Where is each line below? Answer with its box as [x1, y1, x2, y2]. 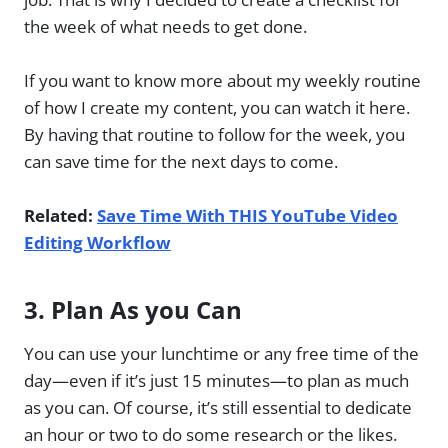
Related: [24, 203, 97, 227]
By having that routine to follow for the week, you [24, 122, 405, 146]
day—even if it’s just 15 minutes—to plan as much [24, 368, 409, 392]
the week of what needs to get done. [24, 14, 307, 38]
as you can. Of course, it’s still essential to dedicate [24, 395, 412, 419]
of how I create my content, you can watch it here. [24, 95, 410, 119]
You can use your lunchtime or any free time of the [24, 341, 419, 365]
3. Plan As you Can [24, 292, 242, 326]
